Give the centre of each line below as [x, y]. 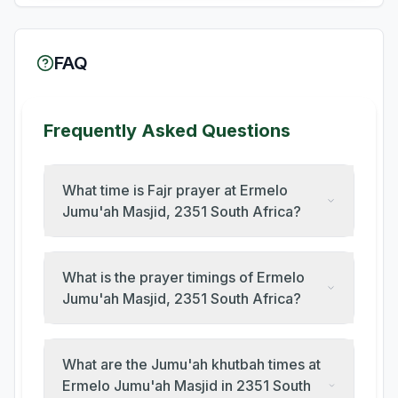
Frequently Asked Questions [167, 131]
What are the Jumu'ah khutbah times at [191, 364]
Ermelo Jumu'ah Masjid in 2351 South [187, 386]
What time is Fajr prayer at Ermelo [175, 190]
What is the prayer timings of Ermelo [183, 277]
